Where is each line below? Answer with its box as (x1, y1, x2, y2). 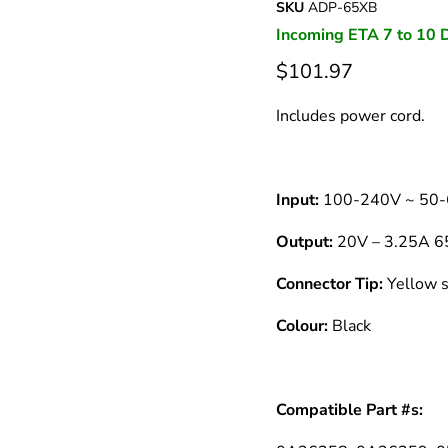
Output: (275, 230, 333, 253)
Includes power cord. (275, 104, 425, 127)
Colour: (275, 314, 328, 337)
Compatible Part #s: (275, 398, 423, 421)
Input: (275, 188, 319, 211)
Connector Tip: (275, 272, 383, 295)
